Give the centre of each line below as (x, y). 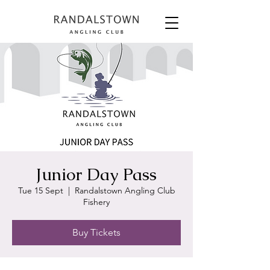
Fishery (96, 202)
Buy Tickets (96, 232)
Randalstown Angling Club (125, 190)
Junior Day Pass (96, 174)
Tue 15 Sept (40, 190)
